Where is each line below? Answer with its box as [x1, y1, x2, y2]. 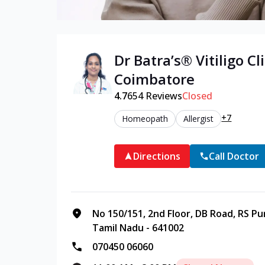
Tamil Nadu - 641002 [92, 221, 184, 234]
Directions [133, 150, 181, 163]
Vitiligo [196, 50, 244, 70]
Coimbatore [114, 69, 195, 89]
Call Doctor [209, 150, 260, 163]
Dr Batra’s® [114, 50, 196, 70]
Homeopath [122, 113, 169, 124]
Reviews [143, 89, 183, 102]
